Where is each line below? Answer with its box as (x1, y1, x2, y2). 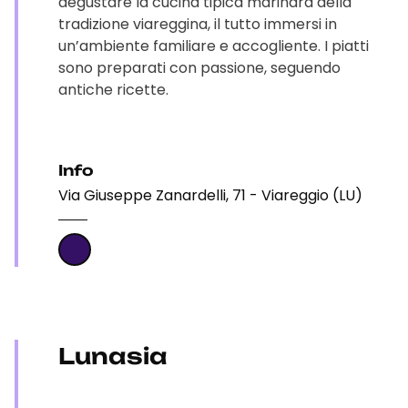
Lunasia (58, 342, 168, 370)
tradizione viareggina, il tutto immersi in (58, 14, 337, 35)
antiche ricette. (58, 79, 168, 100)
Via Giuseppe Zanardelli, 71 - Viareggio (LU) (58, 185, 362, 206)
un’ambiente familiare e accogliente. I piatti (58, 36, 369, 56)
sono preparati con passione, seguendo (58, 57, 341, 78)
